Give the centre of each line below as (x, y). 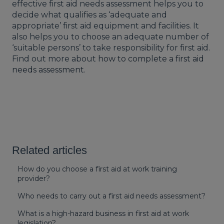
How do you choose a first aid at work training (97, 169)
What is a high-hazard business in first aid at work (103, 214)
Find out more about (55, 59)
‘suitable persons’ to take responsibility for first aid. (111, 48)
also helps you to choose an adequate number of (110, 37)
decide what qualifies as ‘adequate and (89, 15)
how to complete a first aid (151, 59)
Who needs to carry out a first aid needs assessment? (112, 196)
